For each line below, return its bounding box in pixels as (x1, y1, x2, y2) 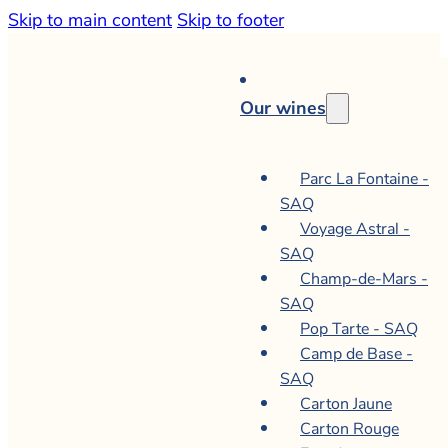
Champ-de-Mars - (300, 268, 428, 290)
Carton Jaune (300, 393, 392, 415)
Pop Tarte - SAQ (300, 318, 418, 340)
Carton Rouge (300, 418, 399, 440)
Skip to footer (177, 8, 284, 32)
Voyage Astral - (300, 218, 410, 240)
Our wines (240, 96, 326, 120)
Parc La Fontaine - (300, 168, 429, 190)
